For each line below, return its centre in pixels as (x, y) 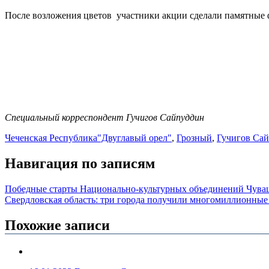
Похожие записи (57, 225)
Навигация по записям (80, 164)
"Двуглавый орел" (134, 138)
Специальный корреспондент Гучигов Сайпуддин (106, 118)
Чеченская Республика (51, 138)
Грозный (194, 138)
